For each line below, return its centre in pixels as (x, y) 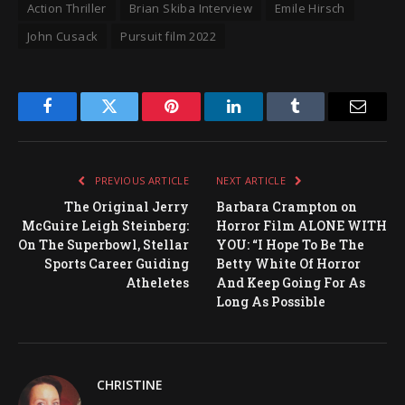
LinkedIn (262, 120)
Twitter (132, 120)
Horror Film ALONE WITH (301, 226)
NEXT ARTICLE (253, 181)
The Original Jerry (127, 207)
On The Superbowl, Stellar (104, 245)
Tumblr (318, 120)
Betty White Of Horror (288, 264)
